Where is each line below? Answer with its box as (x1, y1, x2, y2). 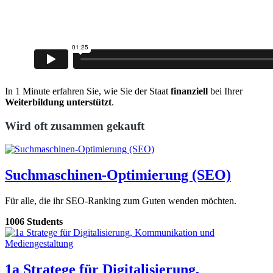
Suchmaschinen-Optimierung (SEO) (5, 167, 231, 183)
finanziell (171, 85, 210, 96)
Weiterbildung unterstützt (5, 96, 112, 107)
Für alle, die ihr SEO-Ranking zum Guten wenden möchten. (5, 196, 236, 207)
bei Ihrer (210, 85, 243, 96)
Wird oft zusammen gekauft (5, 119, 144, 132)
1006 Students (5, 216, 63, 227)
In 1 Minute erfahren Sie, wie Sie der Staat (5, 85, 171, 96)
